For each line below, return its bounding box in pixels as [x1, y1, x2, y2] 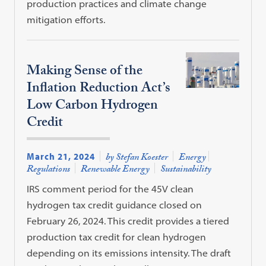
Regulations [27, 161, 71, 178]
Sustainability [160, 161, 212, 178]
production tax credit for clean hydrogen [27, 230, 207, 243]
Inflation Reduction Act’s [27, 77, 171, 101]
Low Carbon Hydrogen [27, 94, 159, 118]
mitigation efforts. [27, 14, 106, 26]
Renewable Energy [81, 161, 150, 178]
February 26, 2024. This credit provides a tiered [27, 214, 230, 227]
